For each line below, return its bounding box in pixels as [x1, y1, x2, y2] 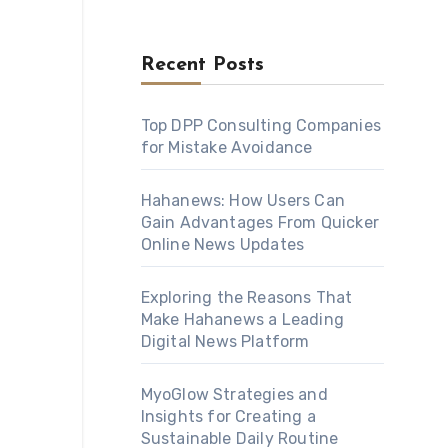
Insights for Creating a [140, 407, 317, 426]
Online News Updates [140, 235, 305, 254]
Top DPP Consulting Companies [140, 116, 382, 135]
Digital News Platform [140, 332, 310, 351]
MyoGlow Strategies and [140, 385, 328, 404]
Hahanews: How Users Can [140, 191, 346, 210]
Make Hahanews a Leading [140, 310, 345, 329]
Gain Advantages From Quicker [140, 213, 380, 232]
